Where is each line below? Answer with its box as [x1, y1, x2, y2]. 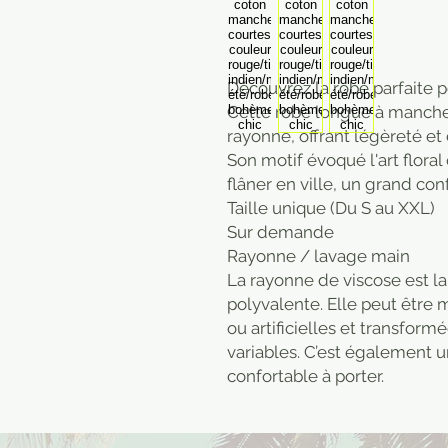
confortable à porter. [227, 366, 384, 387]
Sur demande [227, 222, 334, 243]
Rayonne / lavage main [227, 246, 410, 267]
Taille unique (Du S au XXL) [227, 198, 435, 219]
